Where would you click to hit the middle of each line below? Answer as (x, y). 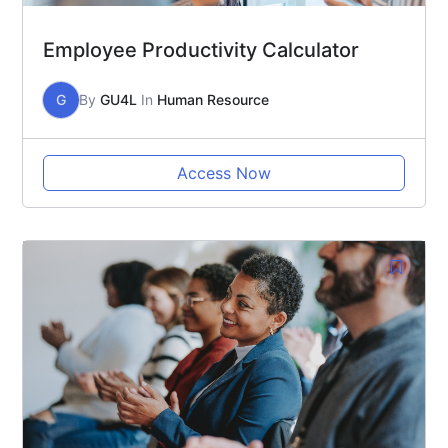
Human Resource (213, 100)
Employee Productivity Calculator (201, 50)
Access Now (224, 173)
